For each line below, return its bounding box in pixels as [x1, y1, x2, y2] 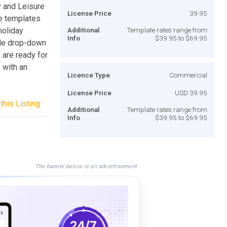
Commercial [169, 70, 207, 79]
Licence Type [67, 70, 110, 79]
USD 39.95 [175, 88, 207, 97]
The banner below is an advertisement [34, 162, 137, 170]
